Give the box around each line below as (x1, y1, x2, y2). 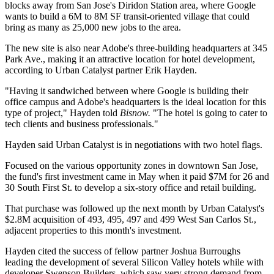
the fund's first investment (5, 171, 106, 182)
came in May (106, 171, 156, 182)
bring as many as (5, 21, 72, 32)
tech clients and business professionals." (5, 118, 158, 129)
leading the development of (5, 256, 112, 267)
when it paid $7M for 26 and (156, 171, 269, 182)
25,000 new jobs (72, 21, 136, 32)
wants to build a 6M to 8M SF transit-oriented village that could (5, 10, 250, 21)
